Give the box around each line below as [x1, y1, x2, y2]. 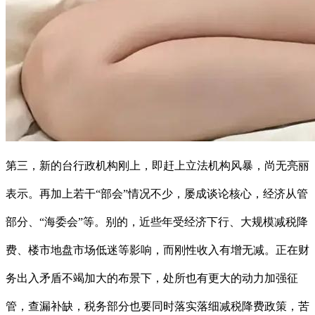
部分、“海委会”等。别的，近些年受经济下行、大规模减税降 [6, 216, 308, 229]
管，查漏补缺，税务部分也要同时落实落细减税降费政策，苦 [6, 300, 309, 313]
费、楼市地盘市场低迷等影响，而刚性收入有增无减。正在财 [6, 244, 309, 257]
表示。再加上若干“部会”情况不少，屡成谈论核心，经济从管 [6, 188, 308, 200]
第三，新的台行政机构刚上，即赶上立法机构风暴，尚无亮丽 [6, 160, 309, 172]
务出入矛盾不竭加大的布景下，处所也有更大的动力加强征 [6, 272, 298, 285]
